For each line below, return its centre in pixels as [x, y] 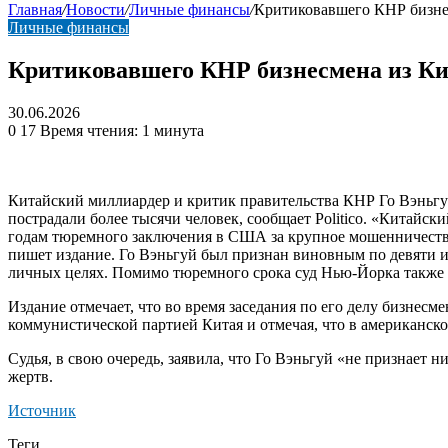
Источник [42, 410]
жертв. [30, 376]
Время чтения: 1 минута [122, 130]
